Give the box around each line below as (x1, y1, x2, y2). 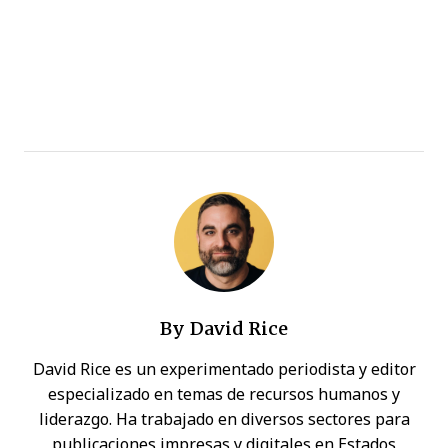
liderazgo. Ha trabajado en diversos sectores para (38, 410, 410, 428)
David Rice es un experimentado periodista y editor (32, 360, 416, 378)
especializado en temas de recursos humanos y (48, 385, 400, 403)
